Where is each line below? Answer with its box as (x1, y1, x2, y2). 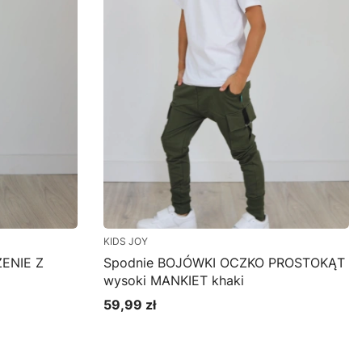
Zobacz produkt (162, 328, 250, 342)
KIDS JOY (103, 235, 148, 247)
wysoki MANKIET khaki (103, 272, 244, 288)
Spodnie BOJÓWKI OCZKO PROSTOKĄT (103, 255, 345, 271)
